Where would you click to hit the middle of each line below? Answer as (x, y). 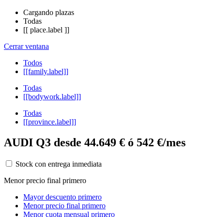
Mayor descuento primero (62, 197)
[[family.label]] (46, 71)
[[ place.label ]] (46, 30)
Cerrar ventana (26, 46)
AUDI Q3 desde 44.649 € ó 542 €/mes (95, 142)
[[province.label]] (50, 122)
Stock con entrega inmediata (58, 164)
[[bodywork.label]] (52, 96)
